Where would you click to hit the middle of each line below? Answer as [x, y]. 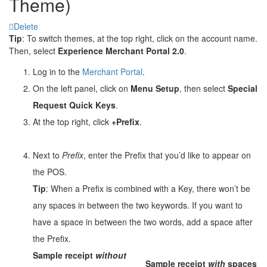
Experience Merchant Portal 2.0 [121, 50]
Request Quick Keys [74, 105]
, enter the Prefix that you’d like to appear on [167, 155]
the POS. [50, 171]
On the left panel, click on [82, 88]
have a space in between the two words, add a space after [143, 221]
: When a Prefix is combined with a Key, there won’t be [148, 188]
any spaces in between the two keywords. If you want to [138, 205]
